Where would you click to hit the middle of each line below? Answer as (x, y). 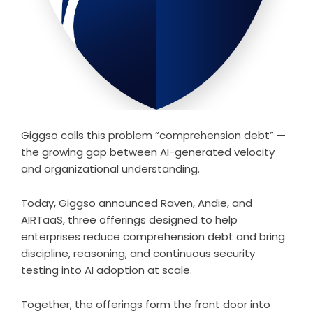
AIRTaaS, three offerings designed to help (129, 220)
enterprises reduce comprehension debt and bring (153, 237)
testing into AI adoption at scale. (107, 270)
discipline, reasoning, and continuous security (138, 254)
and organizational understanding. (110, 169)
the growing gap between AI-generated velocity (148, 152)
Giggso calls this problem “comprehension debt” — (153, 136)
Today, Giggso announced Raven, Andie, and (137, 203)
